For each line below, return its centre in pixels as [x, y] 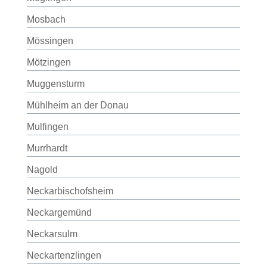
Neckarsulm [52, 234]
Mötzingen [49, 62]
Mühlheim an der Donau [77, 105]
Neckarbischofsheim [70, 191]
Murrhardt [47, 148]
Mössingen [50, 41]
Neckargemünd [59, 212]
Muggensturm [55, 84]
